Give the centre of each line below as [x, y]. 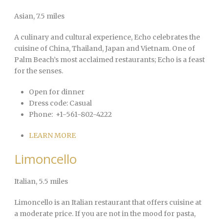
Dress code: [48, 103]
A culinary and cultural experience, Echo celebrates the [107, 37]
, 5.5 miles [52, 182]
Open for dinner [57, 92]
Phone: [41, 115]
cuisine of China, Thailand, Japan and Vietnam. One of [105, 49]
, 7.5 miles [49, 16]
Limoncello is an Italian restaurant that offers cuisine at [108, 203]
